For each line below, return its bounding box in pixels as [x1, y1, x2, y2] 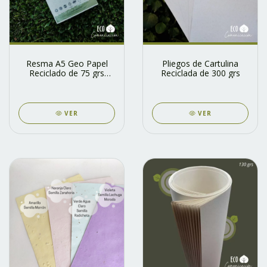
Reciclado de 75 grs [29, 67, 104, 79]
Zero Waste [44, 77, 89, 88]
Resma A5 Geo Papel [26, 58, 108, 69]
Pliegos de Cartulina [162, 58, 238, 69]
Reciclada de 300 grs [160, 67, 240, 79]
